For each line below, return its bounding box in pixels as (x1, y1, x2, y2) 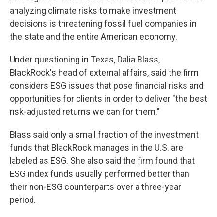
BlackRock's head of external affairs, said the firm (10, 67, 199, 78)
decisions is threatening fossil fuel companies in (10, 18, 197, 29)
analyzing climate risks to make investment (10, 5, 176, 16)
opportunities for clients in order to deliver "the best (10, 93, 207, 104)
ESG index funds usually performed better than (10, 169, 189, 179)
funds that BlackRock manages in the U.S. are (10, 142, 183, 153)
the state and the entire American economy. (10, 31, 177, 42)
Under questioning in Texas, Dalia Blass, (10, 54, 160, 65)
